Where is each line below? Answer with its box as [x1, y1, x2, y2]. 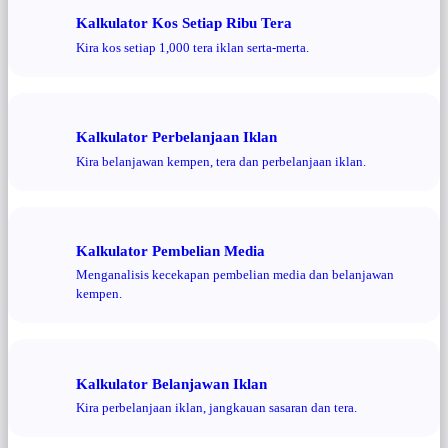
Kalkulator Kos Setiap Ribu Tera [76, 14, 292, 32]
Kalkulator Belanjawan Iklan [76, 374, 267, 392]
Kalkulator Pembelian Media [76, 241, 265, 259]
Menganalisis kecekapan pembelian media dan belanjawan [76, 267, 394, 283]
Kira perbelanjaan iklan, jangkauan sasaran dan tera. [76, 400, 357, 416]
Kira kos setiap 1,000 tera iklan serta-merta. [76, 39, 309, 55]
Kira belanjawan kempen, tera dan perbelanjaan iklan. [76, 153, 366, 169]
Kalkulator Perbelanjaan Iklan [76, 128, 277, 146]
